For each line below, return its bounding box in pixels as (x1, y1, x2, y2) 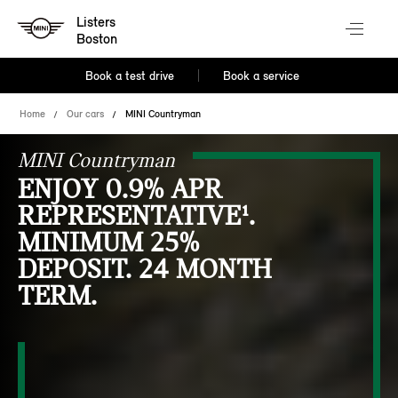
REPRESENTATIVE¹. (18, 200, 255, 233)
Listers (76, 13, 116, 31)
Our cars (67, 107, 105, 120)
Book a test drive (85, 68, 175, 84)
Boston (76, 30, 118, 48)
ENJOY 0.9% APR (18, 173, 222, 206)
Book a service (222, 68, 299, 84)
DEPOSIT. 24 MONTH (18, 253, 271, 286)
